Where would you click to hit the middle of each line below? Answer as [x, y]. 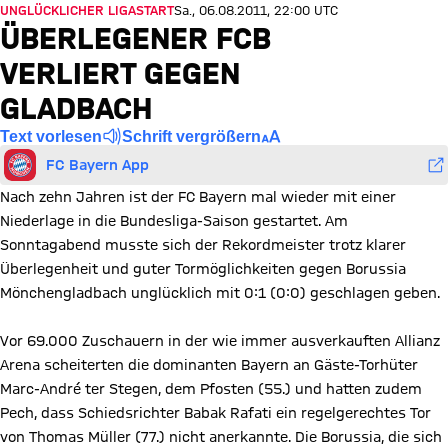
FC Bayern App [97, 164]
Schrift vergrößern [191, 136]
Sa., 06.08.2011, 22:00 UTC [256, 10]
